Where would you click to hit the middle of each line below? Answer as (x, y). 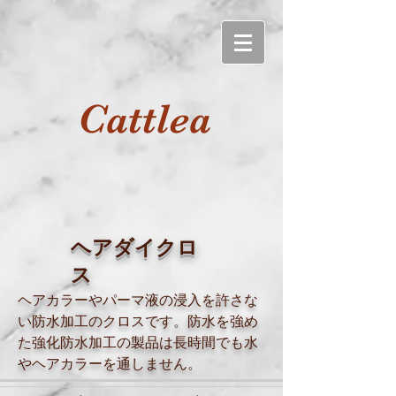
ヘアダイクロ (134, 247)
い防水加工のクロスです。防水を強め (138, 321)
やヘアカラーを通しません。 (110, 364)
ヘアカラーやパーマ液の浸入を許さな (138, 300)
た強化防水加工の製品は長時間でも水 (138, 343)
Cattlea (144, 119)
